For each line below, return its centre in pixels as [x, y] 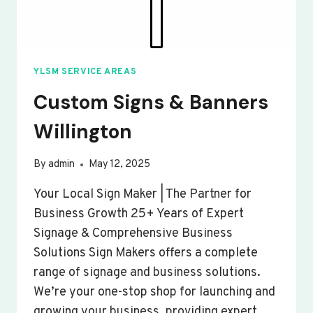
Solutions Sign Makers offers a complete [146, 254]
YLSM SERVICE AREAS [85, 72]
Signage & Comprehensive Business [133, 234]
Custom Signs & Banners [151, 102]
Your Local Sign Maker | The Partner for [143, 195]
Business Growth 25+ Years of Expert [139, 214]
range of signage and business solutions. [147, 273]
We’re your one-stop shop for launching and [154, 293]
